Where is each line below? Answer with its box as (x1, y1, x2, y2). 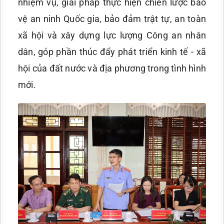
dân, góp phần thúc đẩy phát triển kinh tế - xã (18, 46, 206, 57)
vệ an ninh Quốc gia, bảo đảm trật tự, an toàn (18, 13, 206, 24)
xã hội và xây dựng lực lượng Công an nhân (18, 30, 206, 41)
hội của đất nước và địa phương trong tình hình (18, 63, 206, 74)
